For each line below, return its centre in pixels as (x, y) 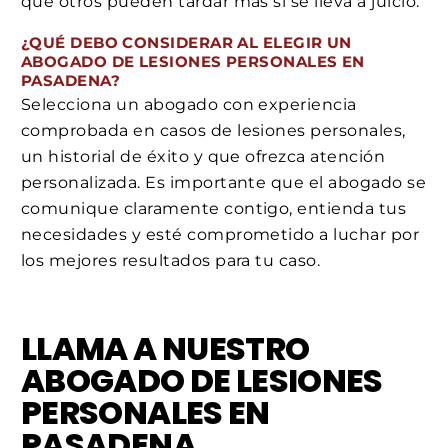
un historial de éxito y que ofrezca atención (203, 157)
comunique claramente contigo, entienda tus (214, 209)
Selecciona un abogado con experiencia (189, 105)
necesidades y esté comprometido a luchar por (220, 235)
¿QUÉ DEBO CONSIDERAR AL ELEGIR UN (186, 42)
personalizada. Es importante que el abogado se (224, 183)
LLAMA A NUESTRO (165, 349)
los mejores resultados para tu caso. (171, 261)
